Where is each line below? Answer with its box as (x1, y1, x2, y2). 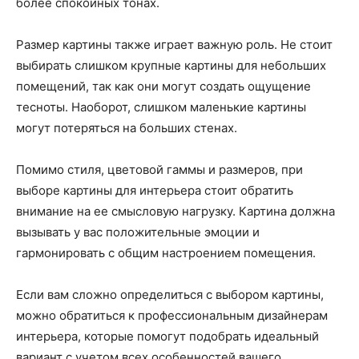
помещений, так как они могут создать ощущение (16, 79, 311, 95)
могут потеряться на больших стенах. (16, 120, 237, 136)
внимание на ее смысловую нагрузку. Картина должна (16, 204, 335, 220)
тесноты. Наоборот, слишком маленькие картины (16, 99, 306, 115)
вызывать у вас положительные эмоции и (16, 224, 260, 240)
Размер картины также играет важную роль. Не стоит (16, 37, 333, 53)
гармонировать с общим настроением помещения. (16, 245, 316, 261)
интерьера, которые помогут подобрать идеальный (16, 329, 319, 345)
